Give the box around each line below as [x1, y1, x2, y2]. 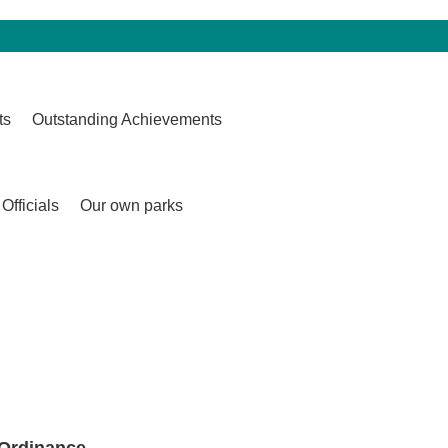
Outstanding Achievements [32, 111, 222, 129]
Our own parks [80, 197, 183, 215]
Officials [2, 197, 59, 215]
